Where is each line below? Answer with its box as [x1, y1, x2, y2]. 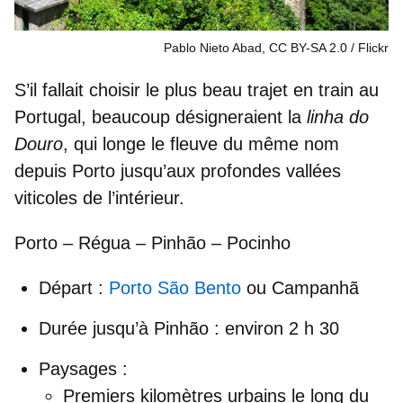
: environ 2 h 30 [209, 318, 339, 339]
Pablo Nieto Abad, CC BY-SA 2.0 [164, 40, 347, 56]
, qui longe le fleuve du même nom [63, 134, 339, 155]
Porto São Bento [109, 278, 241, 299]
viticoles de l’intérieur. [14, 188, 184, 209]
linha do [307, 107, 369, 128]
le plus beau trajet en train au [146, 80, 379, 101]
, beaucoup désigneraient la [81, 107, 307, 128]
